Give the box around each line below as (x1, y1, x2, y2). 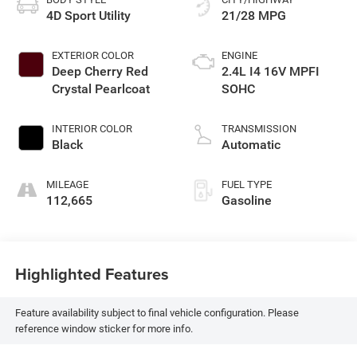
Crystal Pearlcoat (51, 81, 150, 97)
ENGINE (222, 49, 257, 62)
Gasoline (222, 193, 272, 209)
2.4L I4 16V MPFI (222, 64, 320, 80)
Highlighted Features (14, 261, 169, 285)
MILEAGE (45, 178, 88, 191)
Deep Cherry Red (51, 64, 148, 80)
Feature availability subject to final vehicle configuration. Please (14, 306, 299, 319)
